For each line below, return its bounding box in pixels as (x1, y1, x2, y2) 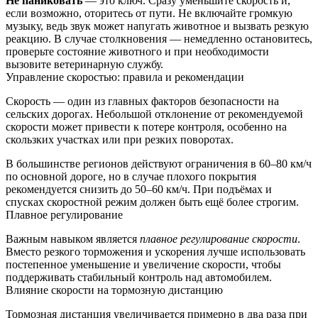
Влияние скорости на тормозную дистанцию (6, 283, 223, 296)
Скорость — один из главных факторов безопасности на (6, 94, 279, 107)
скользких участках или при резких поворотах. (6, 133, 234, 146)
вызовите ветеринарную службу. (6, 57, 163, 70)
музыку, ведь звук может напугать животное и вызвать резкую (6, 19, 309, 32)
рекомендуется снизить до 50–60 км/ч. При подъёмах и (6, 182, 272, 195)
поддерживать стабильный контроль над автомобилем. (6, 270, 272, 283)
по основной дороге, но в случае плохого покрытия (6, 170, 256, 182)
